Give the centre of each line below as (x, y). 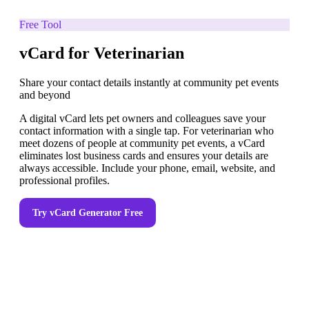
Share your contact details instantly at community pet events (149, 83)
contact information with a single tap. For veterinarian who (147, 131)
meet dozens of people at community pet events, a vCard (142, 143)
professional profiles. (64, 181)
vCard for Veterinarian (102, 53)
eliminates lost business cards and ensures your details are (144, 156)
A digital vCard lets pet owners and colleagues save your (142, 119)
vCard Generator (86, 213)
